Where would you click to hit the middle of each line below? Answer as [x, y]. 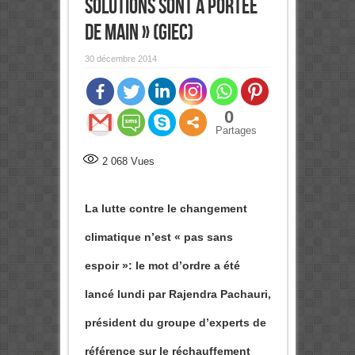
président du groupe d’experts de [175, 323]
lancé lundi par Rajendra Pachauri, [177, 294]
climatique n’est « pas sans [158, 237]
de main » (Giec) [139, 33]
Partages [236, 131]
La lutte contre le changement [166, 209]
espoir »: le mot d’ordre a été [162, 266]
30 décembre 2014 [120, 59]
